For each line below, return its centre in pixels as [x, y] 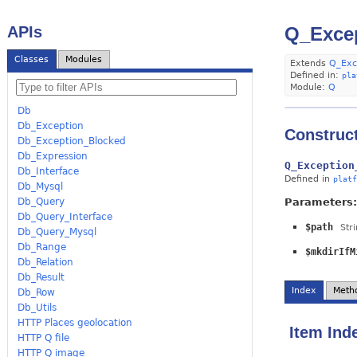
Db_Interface [49, 171]
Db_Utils [37, 307]
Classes [32, 60]
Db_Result [41, 277]
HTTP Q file [44, 337]
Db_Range [42, 247]
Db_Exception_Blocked [72, 141]
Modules [84, 60]
